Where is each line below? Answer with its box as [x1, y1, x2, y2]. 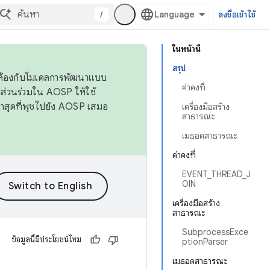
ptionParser [182, 236, 228, 247]
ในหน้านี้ [172, 43, 201, 54]
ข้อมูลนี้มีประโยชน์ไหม [11, 234, 81, 245]
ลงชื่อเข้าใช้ [218, 9, 256, 20]
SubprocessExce [182, 227, 248, 237]
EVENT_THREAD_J [182, 169, 251, 180]
